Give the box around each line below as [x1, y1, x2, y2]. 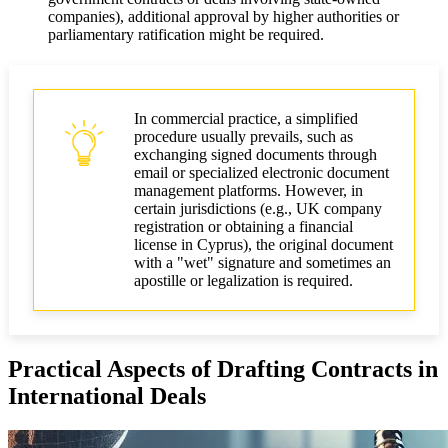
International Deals [8, 382, 206, 409]
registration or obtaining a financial [134, 217, 353, 235]
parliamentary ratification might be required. [48, 25, 324, 43]
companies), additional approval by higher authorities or [48, 7, 399, 25]
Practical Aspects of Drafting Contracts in [8, 355, 438, 382]
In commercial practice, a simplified [134, 109, 358, 127]
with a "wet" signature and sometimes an [134, 253, 391, 271]
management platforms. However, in [134, 181, 363, 199]
